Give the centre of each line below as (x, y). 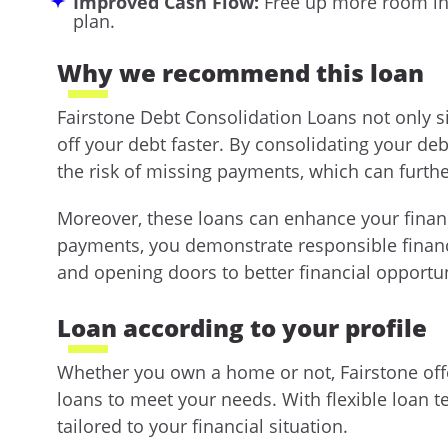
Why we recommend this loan (240, 72)
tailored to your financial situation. (202, 426)
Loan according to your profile (242, 328)
